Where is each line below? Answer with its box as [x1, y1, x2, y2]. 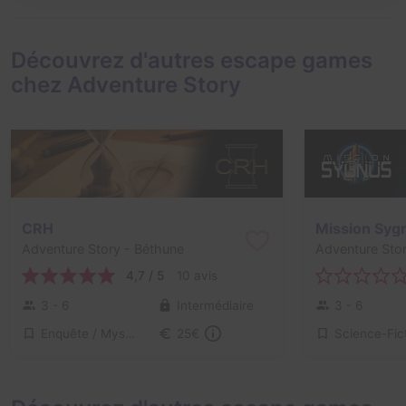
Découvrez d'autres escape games [11, 46, 372, 73]
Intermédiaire [177, 297, 254, 313]
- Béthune [121, 241, 184, 257]
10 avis [177, 268, 217, 284]
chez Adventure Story [11, 71, 241, 98]
